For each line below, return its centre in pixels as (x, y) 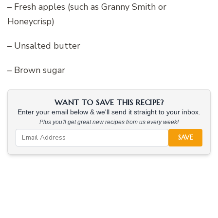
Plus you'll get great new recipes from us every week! (109, 122)
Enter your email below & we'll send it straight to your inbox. (109, 112)
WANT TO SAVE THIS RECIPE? (109, 102)
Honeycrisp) (31, 21)
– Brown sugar (36, 70)
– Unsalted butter (44, 45)
